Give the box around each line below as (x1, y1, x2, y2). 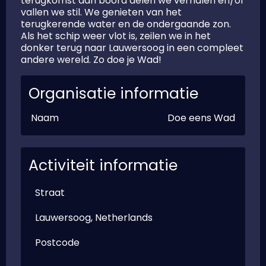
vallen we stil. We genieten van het (21, 5, 182, 19)
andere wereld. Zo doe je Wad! (21, 53, 161, 66)
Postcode (35, 236, 80, 249)
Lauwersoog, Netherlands (35, 211, 153, 224)
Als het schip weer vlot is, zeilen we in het (21, 29, 211, 43)
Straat (35, 186, 65, 199)
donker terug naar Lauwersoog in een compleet (21, 41, 243, 55)
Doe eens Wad (167, 111, 235, 125)
